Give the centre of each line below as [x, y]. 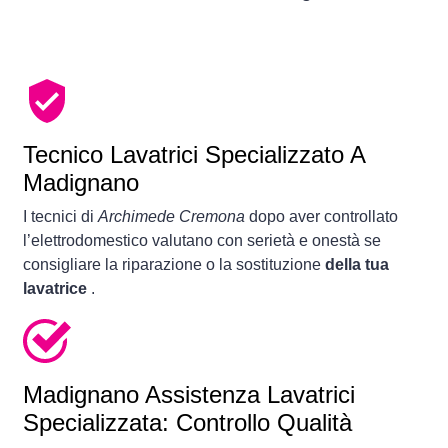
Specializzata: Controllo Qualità [187, 423]
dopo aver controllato [321, 217]
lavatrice [57, 289]
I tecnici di [60, 217]
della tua [357, 265]
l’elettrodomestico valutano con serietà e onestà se [202, 241]
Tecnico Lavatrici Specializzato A [194, 155]
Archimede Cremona [171, 217]
